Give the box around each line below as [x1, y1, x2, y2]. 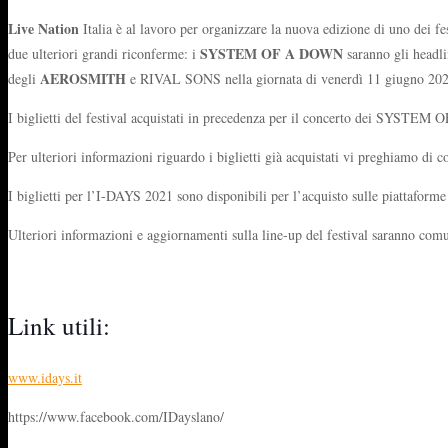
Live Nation [8, 17, 79, 39]
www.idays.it [8, 367, 82, 387]
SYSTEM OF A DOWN [200, 42, 343, 64]
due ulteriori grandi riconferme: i [8, 43, 200, 63]
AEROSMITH [40, 67, 126, 89]
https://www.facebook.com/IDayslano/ [8, 406, 224, 426]
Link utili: [8, 308, 110, 342]
